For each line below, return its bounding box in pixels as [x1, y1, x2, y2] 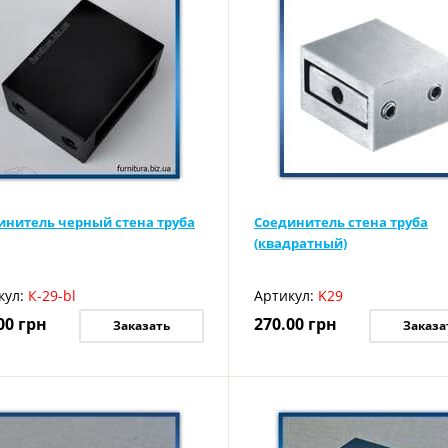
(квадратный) [253, 234, 347, 252]
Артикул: [253, 286, 314, 305]
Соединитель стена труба [253, 213, 428, 231]
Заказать [112, 317, 170, 334]
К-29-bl [28, 286, 76, 305]
